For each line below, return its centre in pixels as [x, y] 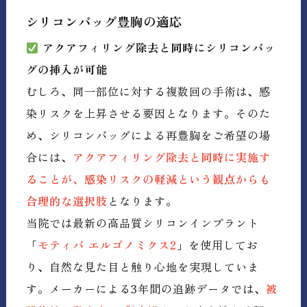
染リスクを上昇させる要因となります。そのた [149, 113]
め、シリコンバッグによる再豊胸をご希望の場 [149, 135]
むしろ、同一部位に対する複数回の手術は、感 [149, 91]
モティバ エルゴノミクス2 [108, 245]
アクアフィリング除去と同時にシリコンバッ [157, 48]
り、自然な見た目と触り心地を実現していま [143, 267]
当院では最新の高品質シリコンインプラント [143, 223]
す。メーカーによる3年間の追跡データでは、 [146, 289]
